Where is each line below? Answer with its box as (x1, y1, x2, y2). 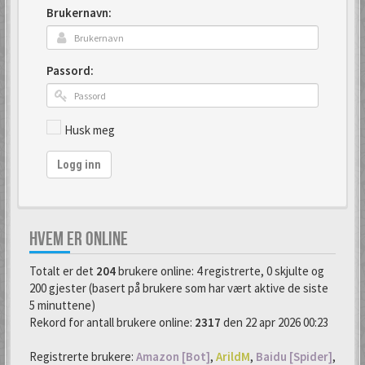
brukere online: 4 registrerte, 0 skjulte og (116, 262, 324, 279)
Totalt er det (29, 262, 96, 279)
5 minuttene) (29, 297, 95, 313)
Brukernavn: (46, 5, 112, 20)
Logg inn (57, 157, 101, 171)
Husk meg (64, 121, 115, 138)
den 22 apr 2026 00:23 (221, 314, 328, 330)
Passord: (46, 63, 94, 78)
